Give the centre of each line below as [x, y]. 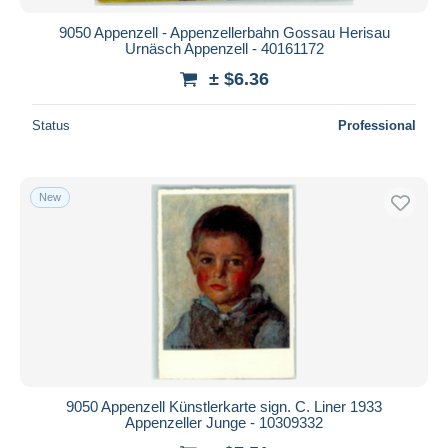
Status [51, 125]
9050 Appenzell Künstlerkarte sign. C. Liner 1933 [224, 406]
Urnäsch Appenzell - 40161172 [224, 48]
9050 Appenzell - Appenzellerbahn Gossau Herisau [224, 32]
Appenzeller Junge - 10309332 [224, 422]
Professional [377, 125]
